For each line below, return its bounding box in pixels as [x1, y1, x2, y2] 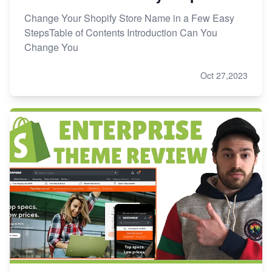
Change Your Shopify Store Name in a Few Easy [24, 11, 234, 25]
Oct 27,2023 [200, 69, 248, 82]
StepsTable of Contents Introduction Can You [24, 25, 217, 40]
